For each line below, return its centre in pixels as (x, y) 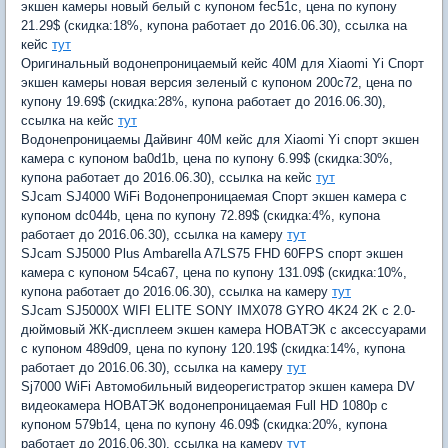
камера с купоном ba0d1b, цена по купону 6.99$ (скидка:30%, (207, 159)
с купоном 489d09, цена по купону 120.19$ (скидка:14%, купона (213, 349)
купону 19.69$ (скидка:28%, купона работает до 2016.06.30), (203, 102)
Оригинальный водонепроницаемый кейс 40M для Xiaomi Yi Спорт (222, 64)
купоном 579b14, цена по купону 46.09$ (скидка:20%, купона (204, 425)
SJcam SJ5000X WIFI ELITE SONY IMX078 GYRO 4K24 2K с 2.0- (218, 311)
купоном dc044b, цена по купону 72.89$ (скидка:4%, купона (200, 216)
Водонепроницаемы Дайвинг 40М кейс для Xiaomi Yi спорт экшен (220, 140)
